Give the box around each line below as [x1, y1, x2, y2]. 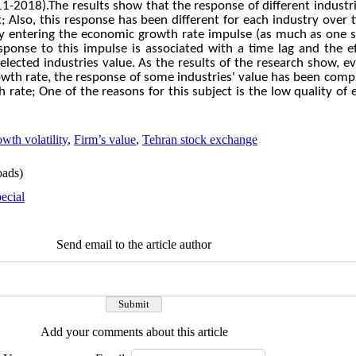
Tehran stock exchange [142, 133, 257, 146]
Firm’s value [74, 133, 136, 146]
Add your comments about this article [40, 325, 228, 339]
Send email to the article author [56, 238, 211, 251]
